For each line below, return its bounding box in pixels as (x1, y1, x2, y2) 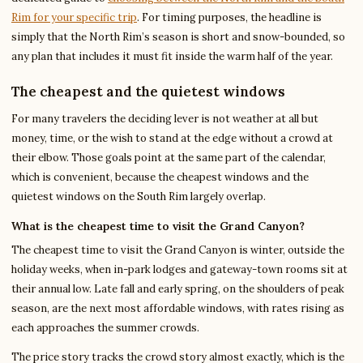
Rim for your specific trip (11, 11, 137, 25)
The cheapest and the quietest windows (11, 83, 285, 101)
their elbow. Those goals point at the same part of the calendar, (11, 151, 326, 165)
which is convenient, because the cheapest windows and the (11, 170, 309, 185)
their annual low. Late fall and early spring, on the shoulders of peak (11, 282, 344, 297)
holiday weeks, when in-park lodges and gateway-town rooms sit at (11, 263, 348, 277)
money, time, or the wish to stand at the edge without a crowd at (11, 131, 333, 146)
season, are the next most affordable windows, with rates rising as (11, 301, 344, 316)
